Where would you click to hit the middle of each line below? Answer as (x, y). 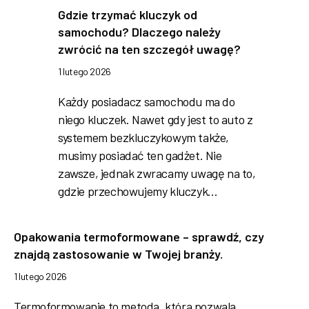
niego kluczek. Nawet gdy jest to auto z (156, 119)
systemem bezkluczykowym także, (144, 137)
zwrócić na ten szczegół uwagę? (149, 49)
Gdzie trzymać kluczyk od (128, 14)
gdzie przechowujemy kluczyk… (138, 191)
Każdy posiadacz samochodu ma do (147, 101)
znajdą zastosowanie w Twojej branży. (118, 253)
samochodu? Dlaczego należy (139, 31)
